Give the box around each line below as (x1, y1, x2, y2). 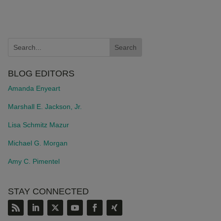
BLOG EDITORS (7, 69, 74, 79)
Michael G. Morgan (7, 139, 68, 147)
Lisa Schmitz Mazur (7, 121, 69, 129)
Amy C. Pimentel (7, 157, 60, 166)
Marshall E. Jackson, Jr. (7, 103, 82, 111)
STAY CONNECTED (7, 186, 89, 196)
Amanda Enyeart (7, 84, 60, 93)
